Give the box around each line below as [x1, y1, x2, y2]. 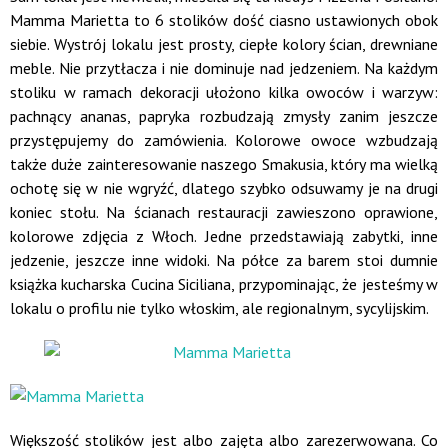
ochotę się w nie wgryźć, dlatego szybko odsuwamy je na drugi [10, 178, 438, 198]
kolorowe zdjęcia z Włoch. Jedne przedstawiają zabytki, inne [10, 226, 438, 246]
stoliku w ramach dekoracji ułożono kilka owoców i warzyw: [10, 82, 438, 102]
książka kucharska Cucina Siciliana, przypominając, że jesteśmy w [10, 274, 438, 294]
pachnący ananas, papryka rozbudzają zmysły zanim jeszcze [10, 106, 438, 126]
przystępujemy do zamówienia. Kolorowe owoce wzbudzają [10, 130, 438, 150]
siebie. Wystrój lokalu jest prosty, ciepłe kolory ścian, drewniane [10, 34, 438, 54]
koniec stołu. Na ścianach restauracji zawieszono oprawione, [10, 202, 438, 222]
